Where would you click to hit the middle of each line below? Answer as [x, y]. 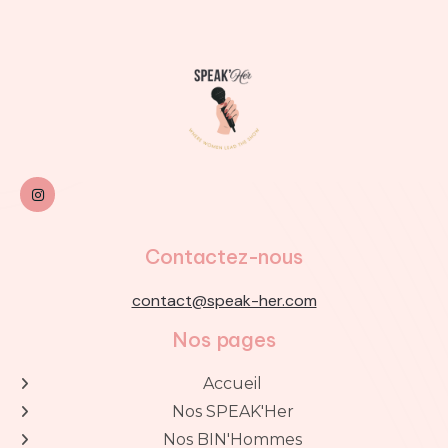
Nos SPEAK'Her [232, 412]
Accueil [232, 384]
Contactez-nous [224, 257]
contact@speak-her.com [224, 301]
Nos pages [224, 340]
